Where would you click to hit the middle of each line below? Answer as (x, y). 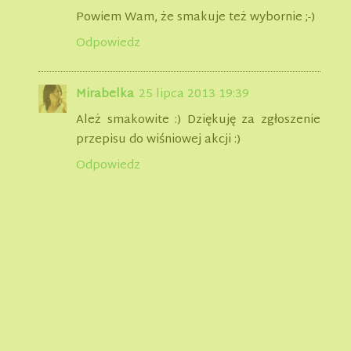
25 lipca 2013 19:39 (194, 95)
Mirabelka (105, 95)
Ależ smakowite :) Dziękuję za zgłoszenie (198, 121)
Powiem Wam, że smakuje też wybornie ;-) (195, 18)
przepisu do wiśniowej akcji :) (158, 140)
